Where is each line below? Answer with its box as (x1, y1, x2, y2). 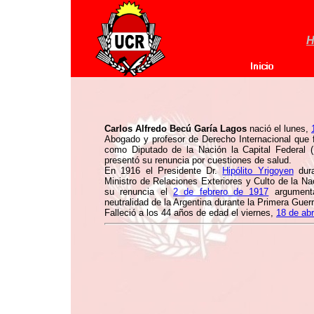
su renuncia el (104, 186, 173, 197)
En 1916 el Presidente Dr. (104, 165, 223, 176)
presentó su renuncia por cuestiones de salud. (104, 155, 292, 165)
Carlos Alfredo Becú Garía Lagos (104, 123, 247, 134)
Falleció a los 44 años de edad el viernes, (104, 207, 276, 218)
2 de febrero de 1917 (173, 186, 269, 197)
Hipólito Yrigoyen (222, 165, 294, 176)
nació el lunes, (247, 123, 311, 134)
